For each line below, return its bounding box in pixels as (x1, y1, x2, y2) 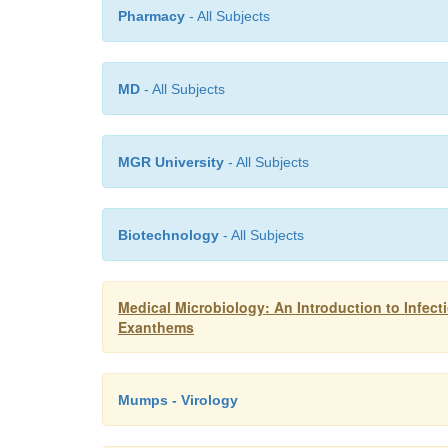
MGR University (118, 154, 224, 170)
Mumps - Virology (118, 392, 238, 408)
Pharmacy (118, 8, 185, 24)
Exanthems (118, 317, 194, 337)
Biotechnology (118, 227, 219, 243)
